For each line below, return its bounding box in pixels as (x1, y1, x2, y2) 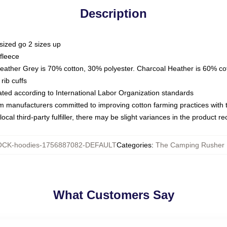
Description (80, 7, 147, 20)
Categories (117, 141, 152, 149)
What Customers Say (53, 188, 174, 202)
